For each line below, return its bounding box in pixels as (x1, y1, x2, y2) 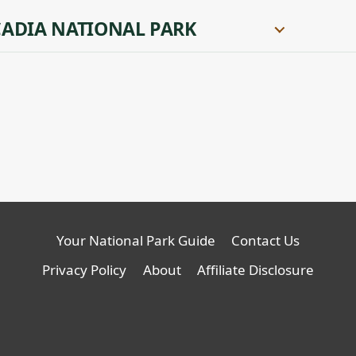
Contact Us (231, 230, 300, 250)
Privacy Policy (42, 260, 127, 279)
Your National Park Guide (56, 230, 215, 250)
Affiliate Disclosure (196, 260, 314, 279)
